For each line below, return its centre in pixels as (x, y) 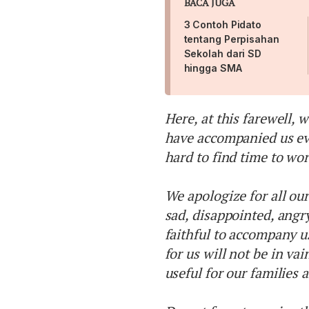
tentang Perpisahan (231, 39)
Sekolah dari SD (223, 54)
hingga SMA (213, 68)
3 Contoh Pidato (223, 25)
